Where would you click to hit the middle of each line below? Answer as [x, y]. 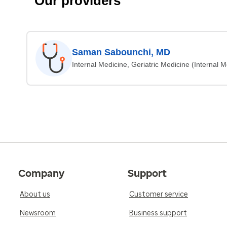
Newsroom [38, 213]
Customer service [159, 194]
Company [41, 173]
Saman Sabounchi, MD [121, 52]
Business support [158, 213]
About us [35, 194]
